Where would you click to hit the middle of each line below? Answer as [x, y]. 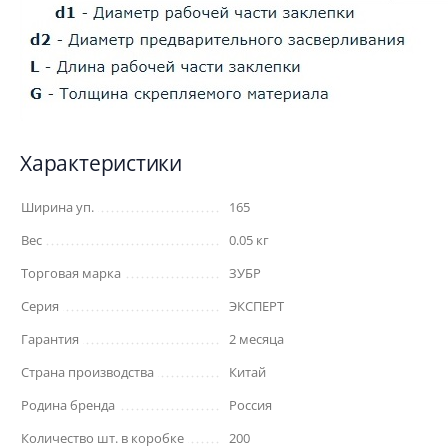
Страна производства [87, 372]
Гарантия [50, 339]
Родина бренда [68, 405]
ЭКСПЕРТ [256, 306]
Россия [250, 405]
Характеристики [101, 163]
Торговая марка [71, 273]
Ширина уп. [57, 207]
